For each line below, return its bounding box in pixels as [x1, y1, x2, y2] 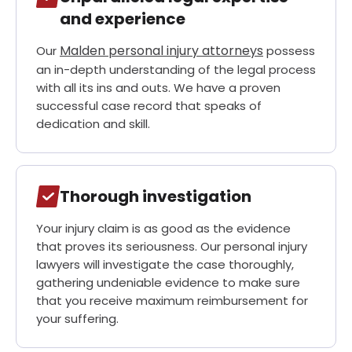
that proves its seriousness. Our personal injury [36, 238, 307, 255]
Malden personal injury [60, 42, 202, 60]
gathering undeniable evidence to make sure [36, 274, 300, 291]
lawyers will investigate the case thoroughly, [36, 256, 294, 273]
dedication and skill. [36, 115, 150, 133]
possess [263, 42, 315, 60]
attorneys [202, 42, 263, 60]
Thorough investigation [60, 185, 251, 208]
